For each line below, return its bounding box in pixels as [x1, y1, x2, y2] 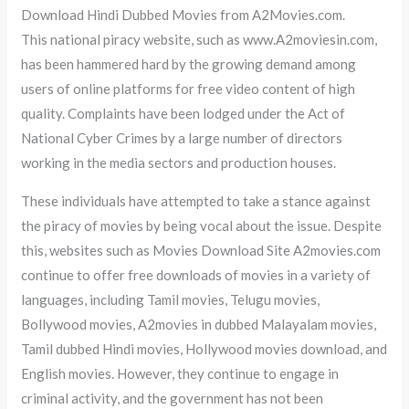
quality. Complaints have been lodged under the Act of [21, 104, 346, 121]
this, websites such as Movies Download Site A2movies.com [21, 241, 382, 258]
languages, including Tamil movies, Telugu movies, [21, 290, 320, 308]
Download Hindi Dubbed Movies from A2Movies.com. [21, 5, 346, 23]
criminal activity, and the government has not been [21, 389, 324, 406]
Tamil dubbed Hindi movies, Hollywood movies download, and [21, 340, 388, 357]
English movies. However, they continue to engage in [21, 364, 340, 382]
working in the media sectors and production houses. [21, 153, 337, 171]
